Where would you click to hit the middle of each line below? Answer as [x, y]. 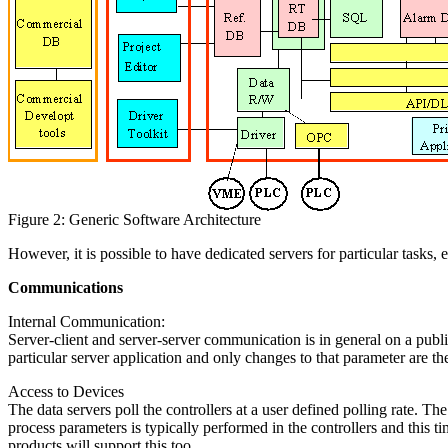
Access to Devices [66, 391]
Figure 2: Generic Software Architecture [134, 219]
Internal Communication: [86, 321]
